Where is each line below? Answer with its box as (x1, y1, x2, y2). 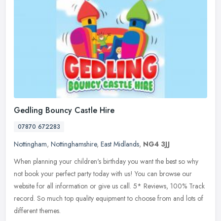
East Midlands (101, 139, 139, 149)
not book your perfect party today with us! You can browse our (14, 168, 192, 179)
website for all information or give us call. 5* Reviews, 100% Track (14, 181, 205, 191)
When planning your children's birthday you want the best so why (14, 156, 198, 166)
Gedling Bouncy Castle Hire (14, 104, 114, 116)
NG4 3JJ (143, 139, 170, 149)
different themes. (14, 205, 61, 216)
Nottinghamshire (51, 139, 97, 149)
